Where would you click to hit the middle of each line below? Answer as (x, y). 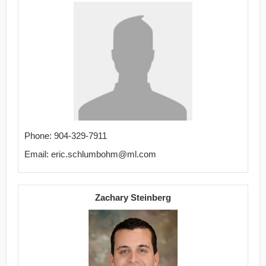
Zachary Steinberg (133, 197)
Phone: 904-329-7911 (66, 136)
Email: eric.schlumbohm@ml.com (90, 154)
